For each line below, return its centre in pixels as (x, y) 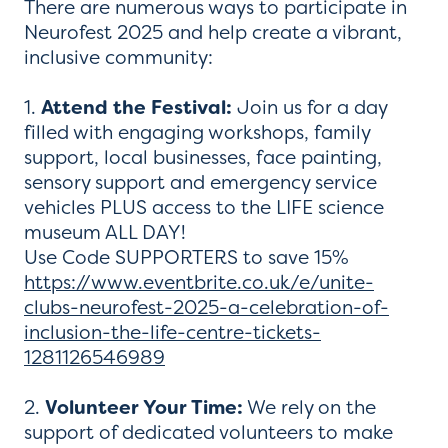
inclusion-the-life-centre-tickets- (172, 331)
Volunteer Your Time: (144, 407)
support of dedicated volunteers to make (208, 431)
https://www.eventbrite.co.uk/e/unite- (199, 281)
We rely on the (309, 406)
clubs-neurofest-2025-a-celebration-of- (206, 306)
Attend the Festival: (136, 107)
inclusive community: (118, 56)
